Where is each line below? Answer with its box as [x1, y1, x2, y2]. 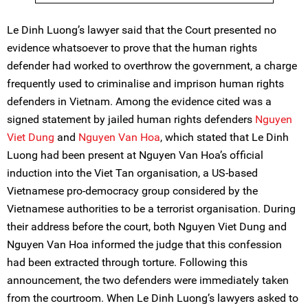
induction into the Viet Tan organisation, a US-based [7, 166, 258, 179]
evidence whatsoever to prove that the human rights [7, 41, 257, 54]
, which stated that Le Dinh [160, 131, 289, 144]
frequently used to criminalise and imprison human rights [7, 77, 284, 90]
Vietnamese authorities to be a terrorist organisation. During [7, 202, 296, 215]
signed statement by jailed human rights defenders [7, 113, 255, 126]
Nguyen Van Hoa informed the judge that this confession [7, 238, 282, 251]
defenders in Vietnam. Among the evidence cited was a [7, 95, 272, 108]
